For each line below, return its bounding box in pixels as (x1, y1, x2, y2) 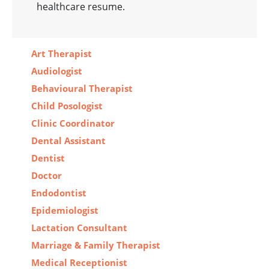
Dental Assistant (31, 134, 106, 147)
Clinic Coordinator (31, 117, 115, 130)
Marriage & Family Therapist (31, 239, 160, 252)
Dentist (31, 152, 65, 165)
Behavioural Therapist (31, 82, 133, 95)
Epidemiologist (31, 204, 98, 217)
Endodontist (31, 187, 86, 199)
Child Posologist (31, 100, 103, 112)
